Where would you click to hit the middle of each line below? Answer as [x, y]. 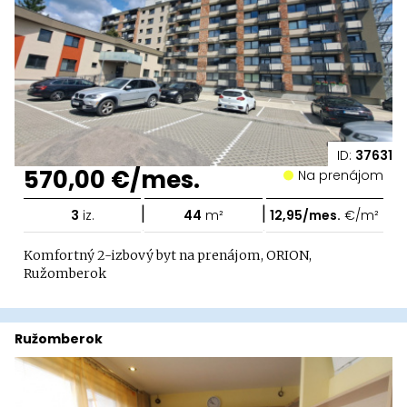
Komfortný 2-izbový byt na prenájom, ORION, [168, 255]
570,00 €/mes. [112, 179]
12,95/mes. [306, 215]
